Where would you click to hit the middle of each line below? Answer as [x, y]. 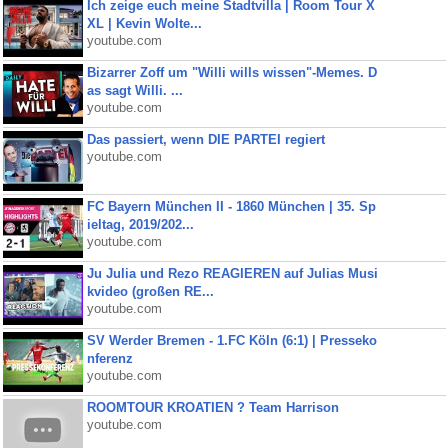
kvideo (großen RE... [150, 291]
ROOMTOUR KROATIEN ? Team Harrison [212, 407]
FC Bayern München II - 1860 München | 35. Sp [231, 206]
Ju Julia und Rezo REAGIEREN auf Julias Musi [232, 273]
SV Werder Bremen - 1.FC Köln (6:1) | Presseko [231, 340]
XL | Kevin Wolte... [144, 23]
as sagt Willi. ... [134, 90]
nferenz [109, 358]
